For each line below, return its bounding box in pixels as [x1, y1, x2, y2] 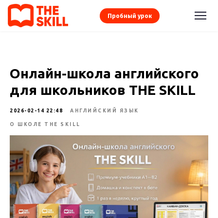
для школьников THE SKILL [10, 82, 196, 97]
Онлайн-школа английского [10, 66, 199, 81]
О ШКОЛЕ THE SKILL [10, 122, 81, 127]
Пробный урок [107, 12, 152, 19]
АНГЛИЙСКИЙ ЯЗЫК [70, 108, 139, 113]
